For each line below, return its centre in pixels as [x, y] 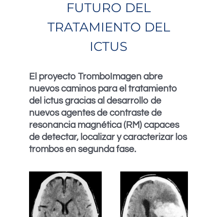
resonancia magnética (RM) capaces [104, 125]
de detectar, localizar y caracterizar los [108, 137]
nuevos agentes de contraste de [95, 113]
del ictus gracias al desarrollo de [95, 101]
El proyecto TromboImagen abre [96, 77]
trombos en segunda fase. [83, 149]
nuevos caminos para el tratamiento [103, 89]
